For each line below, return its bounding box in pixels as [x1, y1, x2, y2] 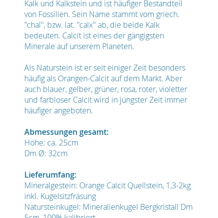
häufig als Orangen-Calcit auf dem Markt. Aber [24, 73, 182, 84]
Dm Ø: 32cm [24, 147, 68, 159]
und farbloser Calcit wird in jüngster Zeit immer [24, 94, 187, 105]
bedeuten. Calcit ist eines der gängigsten [24, 30, 164, 41]
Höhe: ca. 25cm [24, 137, 78, 148]
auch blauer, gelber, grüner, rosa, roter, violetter [24, 83, 187, 94]
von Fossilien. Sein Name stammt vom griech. [24, 8, 180, 19]
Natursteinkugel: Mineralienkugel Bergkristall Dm [24, 201, 193, 212]
